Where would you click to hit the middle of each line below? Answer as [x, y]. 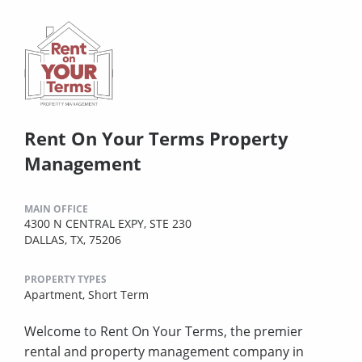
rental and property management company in [164, 351]
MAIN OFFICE [56, 208]
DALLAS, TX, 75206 [73, 239]
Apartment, [56, 294]
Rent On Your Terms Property [156, 138]
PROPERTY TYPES [65, 279]
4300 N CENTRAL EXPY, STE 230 [108, 223]
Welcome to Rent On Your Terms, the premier [164, 331]
